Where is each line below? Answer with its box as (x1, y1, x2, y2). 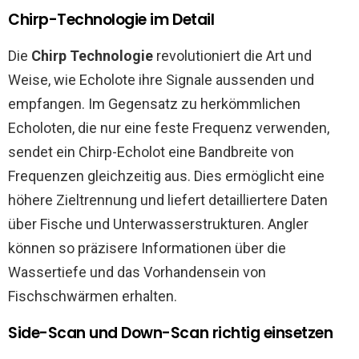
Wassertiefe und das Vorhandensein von (8, 264, 266, 280)
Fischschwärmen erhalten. (8, 288, 177, 305)
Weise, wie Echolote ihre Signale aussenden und (8, 71, 314, 88)
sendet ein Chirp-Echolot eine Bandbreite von (8, 143, 294, 160)
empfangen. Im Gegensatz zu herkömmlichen (8, 95, 301, 112)
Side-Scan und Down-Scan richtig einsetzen (8, 322, 333, 344)
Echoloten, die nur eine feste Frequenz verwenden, (8, 119, 329, 136)
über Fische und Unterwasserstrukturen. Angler (8, 216, 309, 232)
